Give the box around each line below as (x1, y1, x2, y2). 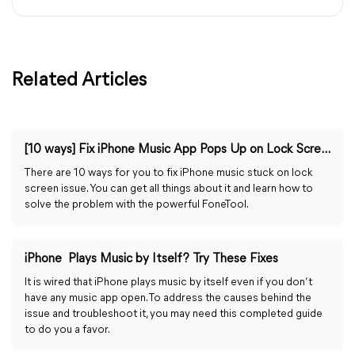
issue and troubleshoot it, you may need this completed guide (25, 308, 323, 320)
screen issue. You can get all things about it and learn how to (25, 183, 313, 195)
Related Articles (12, 71, 147, 90)
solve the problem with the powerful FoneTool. (25, 199, 249, 211)
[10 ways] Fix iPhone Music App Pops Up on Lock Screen (321, 143, 330, 156)
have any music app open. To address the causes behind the (25, 292, 311, 304)
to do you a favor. (25, 324, 110, 336)
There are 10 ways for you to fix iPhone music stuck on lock (25, 167, 313, 179)
